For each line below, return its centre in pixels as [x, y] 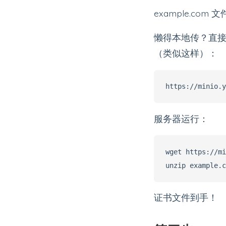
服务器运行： [181, 118]
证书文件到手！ [186, 197]
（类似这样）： [186, 53]
